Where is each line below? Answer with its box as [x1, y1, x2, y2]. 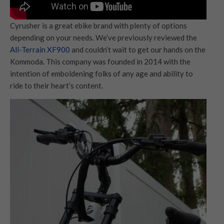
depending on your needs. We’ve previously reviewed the [10, 33, 197, 42]
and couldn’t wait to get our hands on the [70, 45, 205, 54]
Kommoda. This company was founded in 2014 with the [10, 57, 190, 66]
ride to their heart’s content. [10, 81, 104, 90]
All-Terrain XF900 [10, 45, 70, 54]
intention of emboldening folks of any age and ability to [10, 69, 193, 78]
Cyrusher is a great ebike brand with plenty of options [10, 21, 187, 30]
